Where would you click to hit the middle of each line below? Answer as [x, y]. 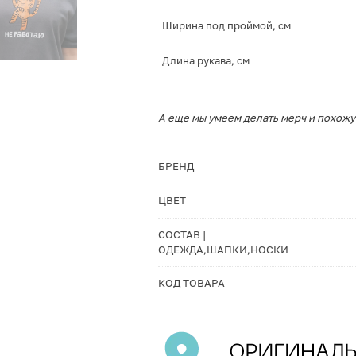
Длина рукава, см [205, 60]
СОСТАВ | [182, 234]
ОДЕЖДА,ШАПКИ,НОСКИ [223, 250]
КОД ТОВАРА [191, 283]
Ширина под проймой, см [226, 25]
